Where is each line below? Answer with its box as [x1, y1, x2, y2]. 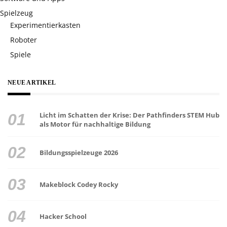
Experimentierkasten [10, 20, 81, 30]
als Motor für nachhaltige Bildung [39, 119, 150, 129]
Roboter [10, 34, 37, 45]
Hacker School [39, 211, 87, 221]
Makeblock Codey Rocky [39, 179, 118, 189]
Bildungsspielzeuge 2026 [39, 147, 118, 157]
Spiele [10, 49, 31, 59]
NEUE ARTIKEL [8, 79, 56, 86]
